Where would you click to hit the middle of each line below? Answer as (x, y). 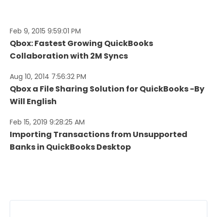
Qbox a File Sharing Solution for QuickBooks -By (107, 89)
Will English (33, 101)
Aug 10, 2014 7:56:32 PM (48, 76)
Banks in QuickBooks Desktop (70, 147)
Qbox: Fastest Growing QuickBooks (81, 43)
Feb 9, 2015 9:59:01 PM (45, 31)
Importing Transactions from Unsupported (99, 134)
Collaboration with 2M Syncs (69, 56)
